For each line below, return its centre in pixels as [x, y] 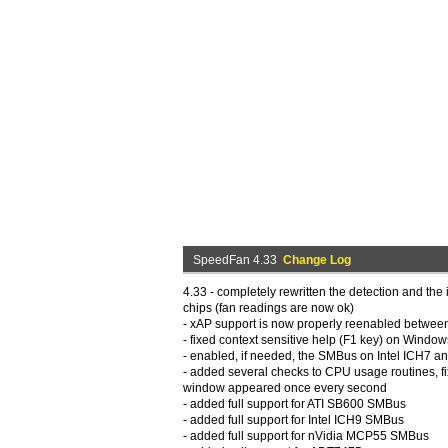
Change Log [317, 260]
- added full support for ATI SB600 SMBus [294, 404]
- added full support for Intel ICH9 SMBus [293, 420]
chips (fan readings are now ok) [268, 308]
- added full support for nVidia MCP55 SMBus [306, 436]
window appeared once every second [285, 388]
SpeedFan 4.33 [238, 260]
